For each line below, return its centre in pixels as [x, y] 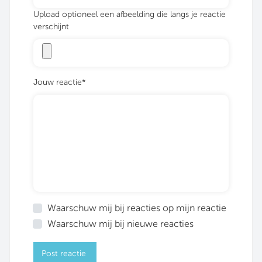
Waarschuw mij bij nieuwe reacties [120, 224]
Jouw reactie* [60, 82]
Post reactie [65, 254]
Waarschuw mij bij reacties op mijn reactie [137, 208]
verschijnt [51, 27]
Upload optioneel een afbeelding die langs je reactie [130, 15]
